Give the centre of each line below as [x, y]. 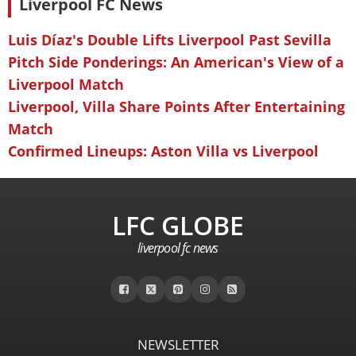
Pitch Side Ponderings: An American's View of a [176, 62]
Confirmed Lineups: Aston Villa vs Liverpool [163, 151]
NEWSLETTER [178, 344]
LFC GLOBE [178, 225]
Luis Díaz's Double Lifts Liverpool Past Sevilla [170, 40]
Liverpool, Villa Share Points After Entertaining [176, 106]
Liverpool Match [66, 84]
